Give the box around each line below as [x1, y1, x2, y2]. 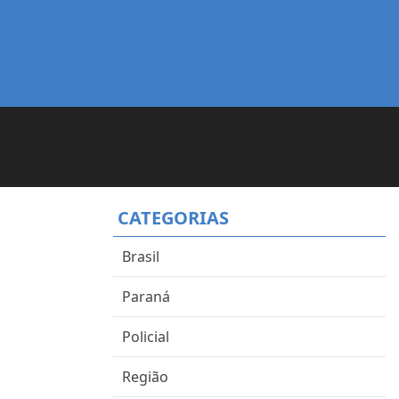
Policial [122, 327, 169, 346]
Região [122, 367, 168, 387]
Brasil [122, 247, 159, 266]
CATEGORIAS [118, 206, 229, 230]
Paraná [122, 287, 170, 306]
